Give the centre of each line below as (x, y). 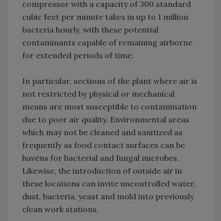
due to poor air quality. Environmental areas (106, 120)
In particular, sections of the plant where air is (110, 81)
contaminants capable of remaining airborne (107, 43)
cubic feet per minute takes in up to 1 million (105, 17)
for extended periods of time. (78, 55)
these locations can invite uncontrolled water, (109, 184)
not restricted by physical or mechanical (98, 94)
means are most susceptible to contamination (110, 107)
